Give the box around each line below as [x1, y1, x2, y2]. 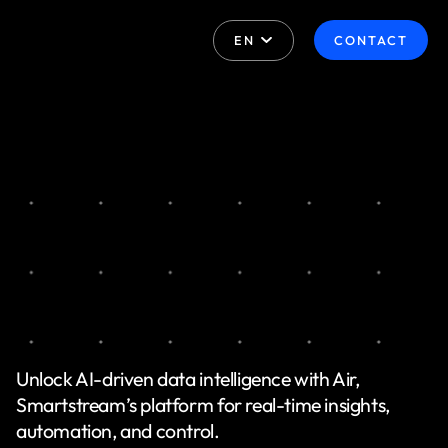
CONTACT [333, 32, 408, 48]
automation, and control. [15, 418, 220, 443]
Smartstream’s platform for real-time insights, [15, 392, 390, 417]
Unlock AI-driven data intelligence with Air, [15, 366, 360, 391]
